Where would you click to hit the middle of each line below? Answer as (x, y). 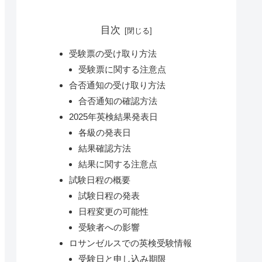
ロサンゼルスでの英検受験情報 (131, 243)
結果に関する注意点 (118, 164)
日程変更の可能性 (113, 211)
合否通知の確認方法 (118, 101)
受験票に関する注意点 (122, 69)
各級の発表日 (104, 132)
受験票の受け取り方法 (113, 53)
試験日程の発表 (109, 195)
